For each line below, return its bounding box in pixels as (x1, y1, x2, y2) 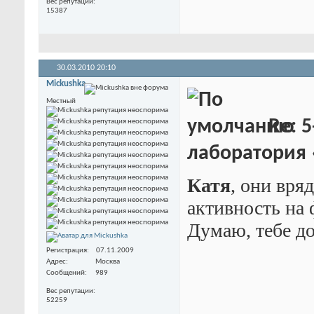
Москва (95, 258, 120, 266)
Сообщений (46, 269, 85, 278)
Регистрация (46, 247, 87, 255)
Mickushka (46, 78, 86, 88)
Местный (46, 97, 76, 105)
